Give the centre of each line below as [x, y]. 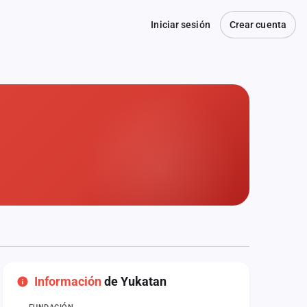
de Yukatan [134, 281]
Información [68, 281]
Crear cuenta [258, 25]
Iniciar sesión [181, 25]
